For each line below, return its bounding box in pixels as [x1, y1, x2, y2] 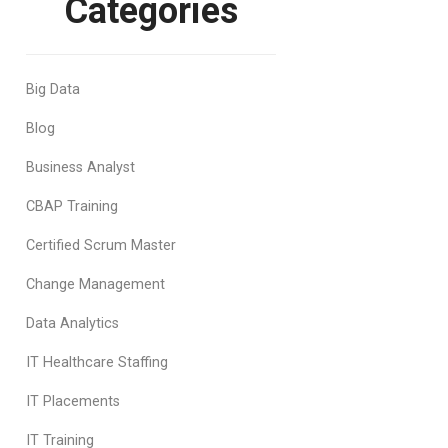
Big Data [26, 81, 80, 98]
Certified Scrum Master [26, 237, 176, 254]
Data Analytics [26, 315, 119, 332]
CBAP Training [26, 198, 118, 215]
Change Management [26, 276, 165, 293]
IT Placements [26, 393, 120, 410]
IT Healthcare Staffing [26, 354, 168, 371]
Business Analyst [26, 159, 135, 176]
